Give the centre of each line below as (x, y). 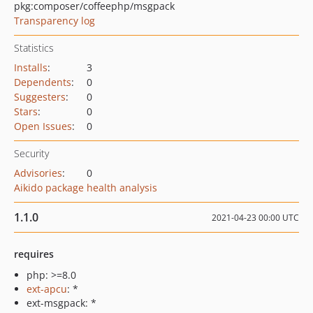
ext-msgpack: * (61, 303)
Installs (31, 67)
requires (34, 254)
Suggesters (40, 97)
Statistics (34, 48)
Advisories (38, 173)
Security (31, 153)
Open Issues (43, 126)
